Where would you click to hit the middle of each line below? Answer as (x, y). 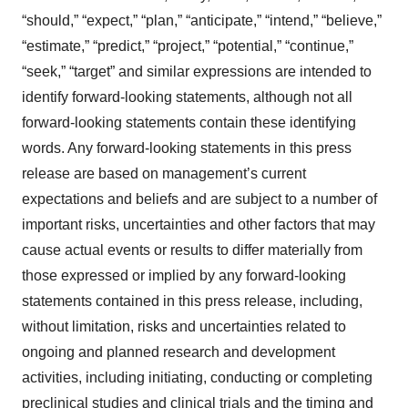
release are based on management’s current (164, 174)
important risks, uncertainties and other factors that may (199, 225)
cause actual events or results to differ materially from (192, 250)
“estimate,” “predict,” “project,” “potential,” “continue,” (188, 46)
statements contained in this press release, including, (192, 301)
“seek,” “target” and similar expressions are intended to (197, 72)
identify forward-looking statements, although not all (187, 97)
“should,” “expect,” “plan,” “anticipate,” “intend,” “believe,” (202, 21)
